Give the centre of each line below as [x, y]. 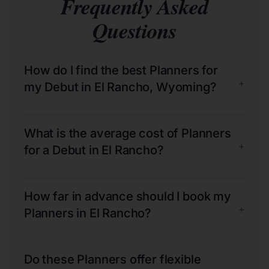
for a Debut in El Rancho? [94, 150]
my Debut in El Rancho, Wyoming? [120, 87]
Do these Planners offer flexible [113, 259]
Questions [134, 30]
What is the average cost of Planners [128, 133]
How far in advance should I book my [128, 196]
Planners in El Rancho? [88, 213]
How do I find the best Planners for [121, 70]
